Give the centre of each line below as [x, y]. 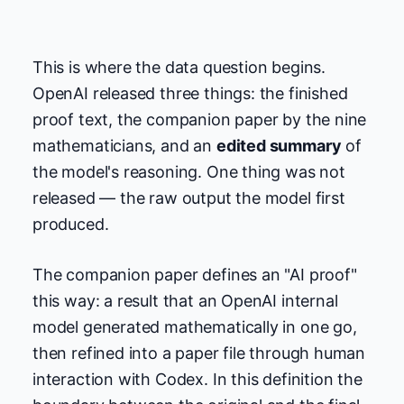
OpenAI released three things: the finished [190, 93]
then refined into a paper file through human [199, 353]
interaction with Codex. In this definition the [197, 379]
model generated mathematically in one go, [195, 326]
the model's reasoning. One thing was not [189, 171]
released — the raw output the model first [189, 197]
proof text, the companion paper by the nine [200, 119]
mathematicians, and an [124, 145]
